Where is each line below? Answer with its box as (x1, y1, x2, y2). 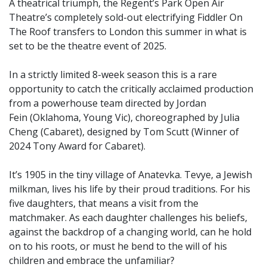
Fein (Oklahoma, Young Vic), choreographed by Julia (9, 110, 240, 124)
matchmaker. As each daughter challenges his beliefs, (9, 210, 247, 224)
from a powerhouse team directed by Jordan (9, 96, 206, 110)
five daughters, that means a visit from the (9, 196, 198, 210)
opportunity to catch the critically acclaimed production (9, 82, 253, 95)
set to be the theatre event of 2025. (9, 39, 166, 52)
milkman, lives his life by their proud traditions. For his (9, 182, 250, 195)
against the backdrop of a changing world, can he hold (9, 225, 252, 238)
